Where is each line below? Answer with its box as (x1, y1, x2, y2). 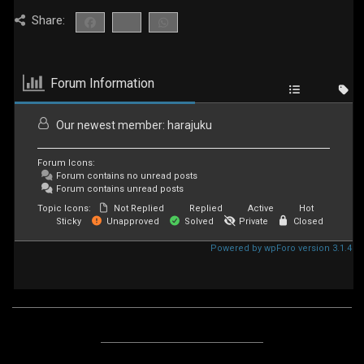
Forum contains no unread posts (54, 171, 197, 181)
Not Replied (111, 203, 164, 214)
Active (245, 203, 274, 214)
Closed (291, 216, 323, 227)
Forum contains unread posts (54, 184, 184, 194)
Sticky (54, 216, 81, 227)
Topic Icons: (37, 203, 91, 214)
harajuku (167, 119, 212, 132)
